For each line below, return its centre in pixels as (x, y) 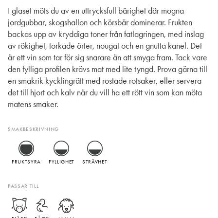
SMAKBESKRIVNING (33, 129)
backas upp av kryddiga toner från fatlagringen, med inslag (106, 34)
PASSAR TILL (23, 186)
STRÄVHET (95, 162)
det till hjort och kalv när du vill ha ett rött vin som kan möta (105, 93)
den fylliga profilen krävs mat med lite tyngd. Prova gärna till (108, 69)
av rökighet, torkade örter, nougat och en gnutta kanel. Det (105, 46)
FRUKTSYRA (26, 162)
